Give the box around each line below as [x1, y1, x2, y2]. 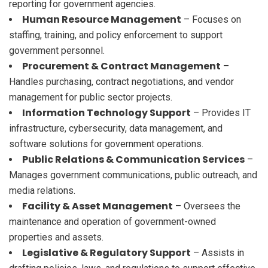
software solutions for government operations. [9, 138, 203, 150]
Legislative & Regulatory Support [22, 245, 191, 260]
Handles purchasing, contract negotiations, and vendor [9, 75, 234, 87]
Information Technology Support [22, 105, 191, 120]
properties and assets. [9, 231, 103, 243]
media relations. [9, 184, 75, 196]
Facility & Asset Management [22, 199, 173, 213]
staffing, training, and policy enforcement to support [9, 29, 223, 41]
